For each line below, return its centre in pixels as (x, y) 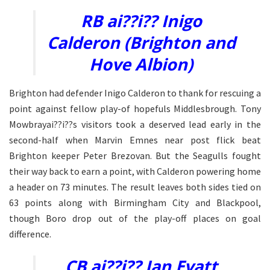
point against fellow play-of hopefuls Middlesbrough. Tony (135, 108)
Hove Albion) (141, 64)
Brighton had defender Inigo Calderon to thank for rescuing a (135, 93)
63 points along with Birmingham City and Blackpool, (135, 202)
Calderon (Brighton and (141, 42)
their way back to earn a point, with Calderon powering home (135, 171)
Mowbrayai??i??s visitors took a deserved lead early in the (135, 124)
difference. (30, 234)
